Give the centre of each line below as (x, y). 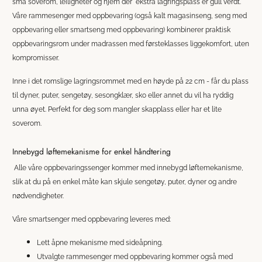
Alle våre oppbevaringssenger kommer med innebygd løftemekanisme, (128, 168)
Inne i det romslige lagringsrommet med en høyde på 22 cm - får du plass (130, 81)
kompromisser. (36, 58)
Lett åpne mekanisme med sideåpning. (100, 242)
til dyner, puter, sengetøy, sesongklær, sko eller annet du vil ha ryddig (123, 95)
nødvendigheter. (38, 196)
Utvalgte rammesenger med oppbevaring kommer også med (135, 256)
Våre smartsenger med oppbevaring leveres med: (92, 219)
